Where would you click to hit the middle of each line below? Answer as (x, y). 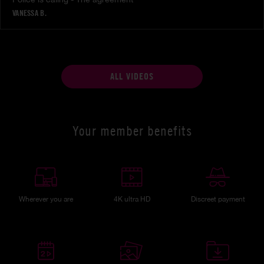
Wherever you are (46, 199)
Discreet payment (218, 199)
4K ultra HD (132, 199)
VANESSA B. (29, 13)
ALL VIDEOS (132, 77)
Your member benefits (132, 131)
